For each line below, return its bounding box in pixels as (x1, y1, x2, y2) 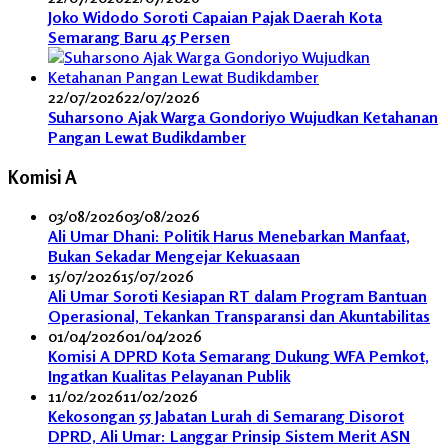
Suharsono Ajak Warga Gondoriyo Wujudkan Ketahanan (48, 106, 438, 127)
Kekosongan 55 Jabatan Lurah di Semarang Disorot (48, 406, 404, 427)
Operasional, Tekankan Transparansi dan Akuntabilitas (48, 306, 430, 327)
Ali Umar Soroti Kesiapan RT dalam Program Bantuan (48, 286, 427, 307)
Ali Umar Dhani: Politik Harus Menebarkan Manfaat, (48, 226, 410, 247)
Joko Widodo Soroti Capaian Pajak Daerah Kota (48, 6, 382, 27)
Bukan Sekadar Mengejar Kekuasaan (48, 246, 300, 267)
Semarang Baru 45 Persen (48, 26, 230, 47)
